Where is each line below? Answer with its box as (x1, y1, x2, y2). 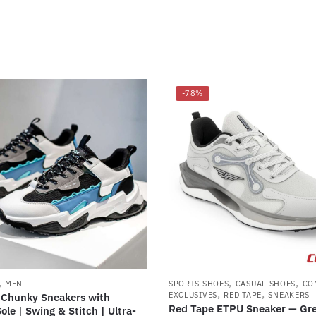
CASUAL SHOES (235, 278, 296, 288)
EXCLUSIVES (168, 289, 217, 300)
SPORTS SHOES (168, 278, 229, 288)
